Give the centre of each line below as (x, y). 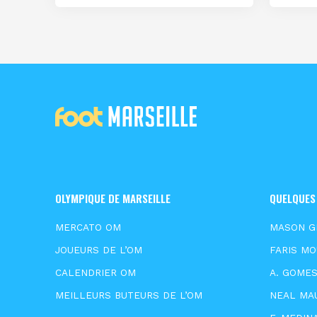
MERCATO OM (88, 227)
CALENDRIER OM (96, 273)
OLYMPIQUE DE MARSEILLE (113, 198)
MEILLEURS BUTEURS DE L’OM (129, 295)
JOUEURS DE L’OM (99, 250)
